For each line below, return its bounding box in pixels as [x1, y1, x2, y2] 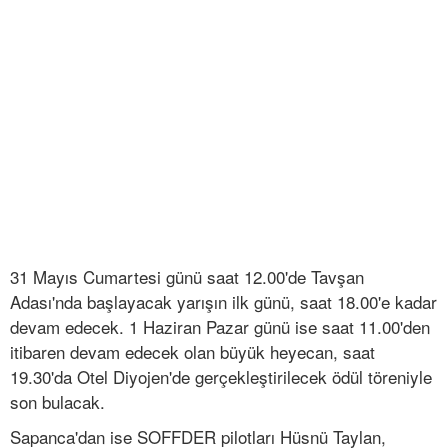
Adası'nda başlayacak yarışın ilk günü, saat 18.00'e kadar [10, 289, 437, 315]
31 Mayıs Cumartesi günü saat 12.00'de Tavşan [10, 264, 364, 290]
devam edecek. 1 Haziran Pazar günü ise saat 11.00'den [10, 314, 430, 340]
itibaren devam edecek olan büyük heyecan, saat [10, 339, 375, 365]
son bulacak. [10, 389, 105, 415]
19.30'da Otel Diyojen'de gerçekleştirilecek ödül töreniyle [10, 364, 432, 390]
